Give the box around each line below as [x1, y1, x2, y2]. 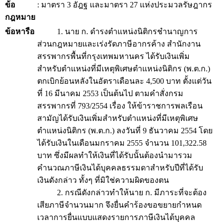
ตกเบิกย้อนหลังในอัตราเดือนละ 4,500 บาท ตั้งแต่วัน [37, 77, 212, 85]
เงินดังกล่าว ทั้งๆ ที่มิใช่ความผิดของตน [37, 176, 169, 184]
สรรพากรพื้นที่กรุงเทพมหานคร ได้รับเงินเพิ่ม [37, 52, 190, 60]
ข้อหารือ [5, 27, 35, 36]
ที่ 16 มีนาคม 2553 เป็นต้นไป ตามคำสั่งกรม [37, 89, 183, 98]
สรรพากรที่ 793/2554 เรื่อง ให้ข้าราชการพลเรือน [37, 102, 203, 110]
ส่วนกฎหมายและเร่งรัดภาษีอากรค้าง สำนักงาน [37, 40, 201, 48]
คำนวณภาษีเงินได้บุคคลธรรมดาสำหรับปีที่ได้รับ [37, 164, 203, 172]
